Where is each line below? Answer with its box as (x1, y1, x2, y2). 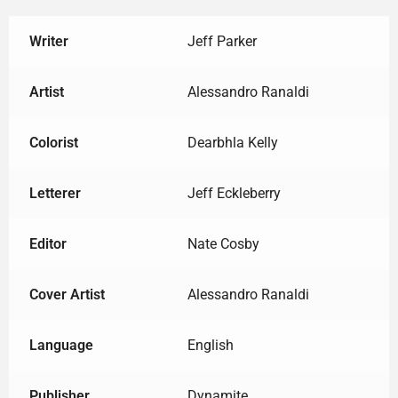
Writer (28, 33, 68, 51)
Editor (28, 235, 67, 253)
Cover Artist (28, 286, 105, 304)
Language (28, 337, 93, 354)
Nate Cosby (187, 235, 259, 253)
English (187, 337, 234, 354)
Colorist (28, 134, 78, 152)
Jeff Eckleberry (187, 185, 281, 203)
